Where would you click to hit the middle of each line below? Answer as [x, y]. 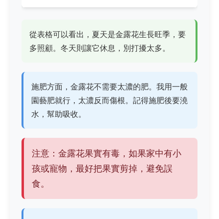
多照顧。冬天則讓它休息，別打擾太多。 [100, 48]
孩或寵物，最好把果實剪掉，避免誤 [102, 169]
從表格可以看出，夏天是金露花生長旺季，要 [108, 34]
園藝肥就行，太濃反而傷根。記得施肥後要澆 [109, 100]
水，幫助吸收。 [59, 114]
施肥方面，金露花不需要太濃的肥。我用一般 [109, 86]
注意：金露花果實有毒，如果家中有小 [107, 153]
